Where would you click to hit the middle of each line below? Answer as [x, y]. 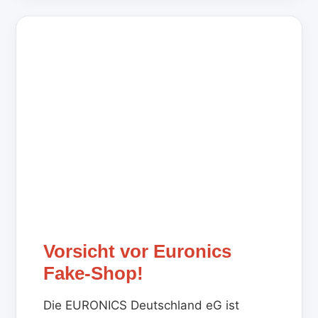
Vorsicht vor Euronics [138, 252]
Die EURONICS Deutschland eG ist [142, 306]
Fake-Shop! [94, 274]
